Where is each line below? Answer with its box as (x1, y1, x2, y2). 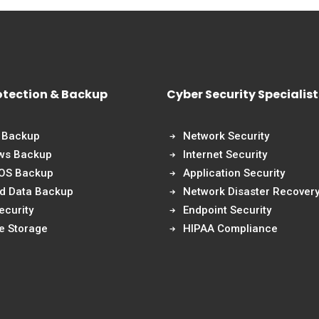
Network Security (182, 130, 269, 142)
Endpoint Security (182, 204, 271, 216)
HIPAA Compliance (182, 222, 278, 235)
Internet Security (182, 148, 267, 161)
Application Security (182, 167, 285, 179)
